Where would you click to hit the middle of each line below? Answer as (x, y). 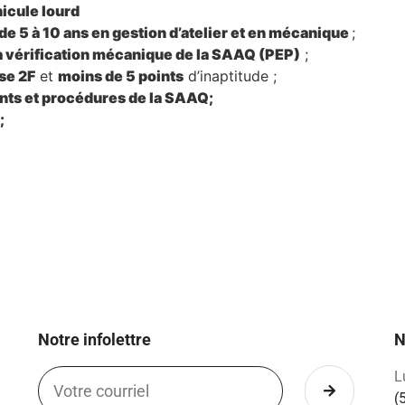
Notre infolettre (94, 340)
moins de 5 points (121, 76)
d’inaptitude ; (230, 76)
